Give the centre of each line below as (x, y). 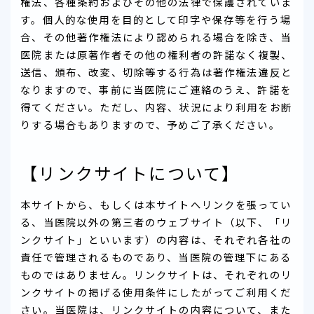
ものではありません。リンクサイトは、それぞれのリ (156, 274)
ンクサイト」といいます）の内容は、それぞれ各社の (156, 239)
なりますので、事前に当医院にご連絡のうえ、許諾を (156, 89)
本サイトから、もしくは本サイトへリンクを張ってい (156, 204)
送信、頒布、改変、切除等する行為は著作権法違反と (156, 71)
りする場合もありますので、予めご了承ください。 (150, 124)
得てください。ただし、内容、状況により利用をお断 (156, 107)
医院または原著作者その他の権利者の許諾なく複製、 (156, 54)
